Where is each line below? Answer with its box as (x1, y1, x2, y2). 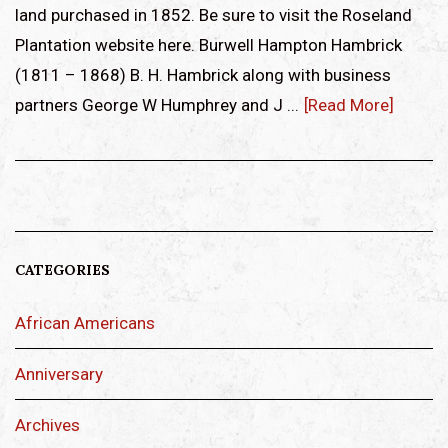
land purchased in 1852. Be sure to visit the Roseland (15, 5, 412, 25)
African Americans (15, 313, 155, 333)
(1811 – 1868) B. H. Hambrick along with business (15, 65, 391, 85)
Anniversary (15, 364, 103, 384)
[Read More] (304, 95, 394, 115)
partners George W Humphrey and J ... (15, 95, 299, 115)
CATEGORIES (15, 261, 110, 279)
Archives (15, 415, 80, 435)
